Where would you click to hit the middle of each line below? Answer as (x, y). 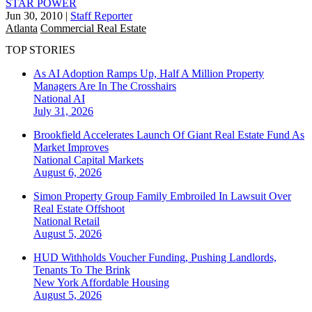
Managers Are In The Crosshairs (105, 86)
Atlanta (22, 28)
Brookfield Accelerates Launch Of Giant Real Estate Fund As (169, 135)
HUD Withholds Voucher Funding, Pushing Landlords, (155, 258)
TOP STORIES (40, 50)
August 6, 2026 (68, 173)
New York (57, 283)
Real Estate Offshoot (79, 209)
